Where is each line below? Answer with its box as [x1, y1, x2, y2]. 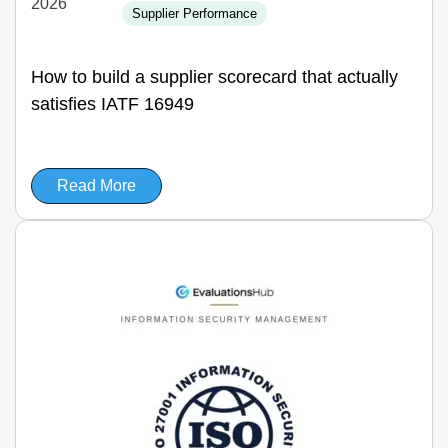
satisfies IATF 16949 [31, 94, 194, 114]
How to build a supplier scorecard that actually [31, 67, 398, 87]
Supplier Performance [132, 6, 258, 21]
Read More [57, 177, 136, 194]
